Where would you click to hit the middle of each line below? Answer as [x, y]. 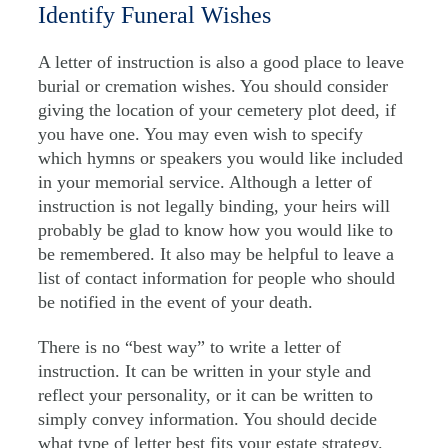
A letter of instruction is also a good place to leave [221, 62]
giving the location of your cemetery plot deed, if [217, 110]
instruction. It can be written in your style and [204, 370]
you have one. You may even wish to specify [200, 134]
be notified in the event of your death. [175, 302]
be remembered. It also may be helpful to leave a [216, 254]
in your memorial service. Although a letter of [205, 182]
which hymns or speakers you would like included [220, 158]
